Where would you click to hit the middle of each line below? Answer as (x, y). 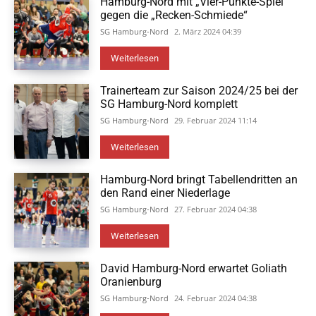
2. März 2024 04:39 (208, 31)
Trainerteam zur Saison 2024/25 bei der (199, 91)
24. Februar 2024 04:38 (216, 298)
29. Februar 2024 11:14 (216, 120)
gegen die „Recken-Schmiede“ (174, 15)
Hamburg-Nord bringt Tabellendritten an (199, 180)
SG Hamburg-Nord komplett (169, 104)
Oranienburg (131, 282)
